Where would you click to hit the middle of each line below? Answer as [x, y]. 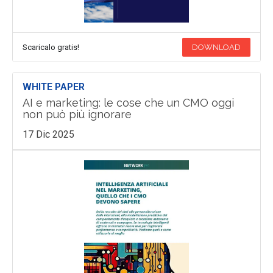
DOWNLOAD [217, 47]
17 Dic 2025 [48, 134]
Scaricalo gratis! [51, 47]
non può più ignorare [77, 114]
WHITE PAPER [53, 87]
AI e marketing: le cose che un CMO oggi [128, 102]
